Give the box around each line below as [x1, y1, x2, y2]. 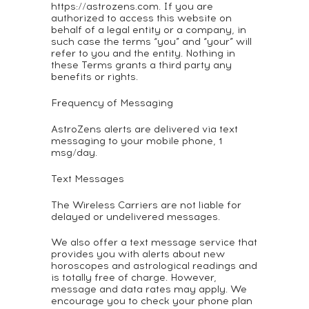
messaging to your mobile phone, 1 [51, 135, 223, 147]
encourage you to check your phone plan [51, 295, 252, 307]
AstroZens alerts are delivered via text [51, 123, 238, 135]
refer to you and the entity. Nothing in [51, 48, 235, 59]
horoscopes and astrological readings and [51, 260, 257, 272]
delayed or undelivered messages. [51, 211, 220, 223]
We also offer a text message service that [51, 237, 257, 248]
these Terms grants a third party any [51, 59, 232, 71]
